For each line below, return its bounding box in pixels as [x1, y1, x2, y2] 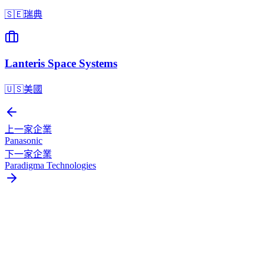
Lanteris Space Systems [5, 57, 117, 70]
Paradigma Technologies [5, 160, 96, 171]
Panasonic [5, 136, 42, 146]
